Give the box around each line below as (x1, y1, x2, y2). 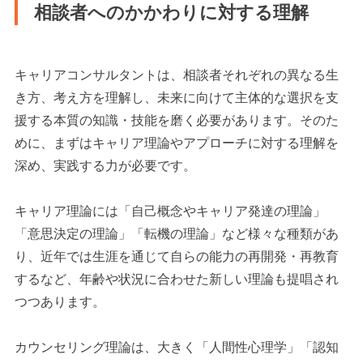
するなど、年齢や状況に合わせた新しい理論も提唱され (15, 271, 340, 286)
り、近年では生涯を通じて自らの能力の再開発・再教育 (15, 249, 340, 263)
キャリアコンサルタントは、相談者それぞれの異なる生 (15, 67, 340, 82)
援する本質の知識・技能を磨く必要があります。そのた (15, 113, 340, 127)
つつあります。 (15, 294, 106, 309)
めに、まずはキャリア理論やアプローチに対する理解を (15, 135, 340, 150)
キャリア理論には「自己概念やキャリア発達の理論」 (15, 203, 327, 218)
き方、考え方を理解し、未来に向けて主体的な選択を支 (15, 90, 340, 105)
